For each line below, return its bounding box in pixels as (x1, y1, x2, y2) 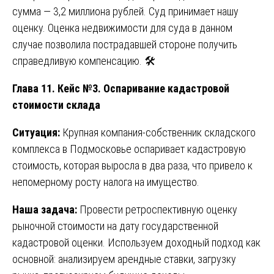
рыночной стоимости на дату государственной (12, 219, 218, 232)
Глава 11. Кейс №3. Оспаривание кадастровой (12, 81, 229, 95)
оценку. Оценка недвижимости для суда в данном (12, 21, 232, 34)
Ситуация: (12, 125, 60, 139)
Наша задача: (12, 202, 77, 216)
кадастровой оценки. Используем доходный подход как (12, 235, 261, 249)
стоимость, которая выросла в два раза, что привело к (12, 158, 253, 172)
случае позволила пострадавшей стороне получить (12, 37, 237, 51)
